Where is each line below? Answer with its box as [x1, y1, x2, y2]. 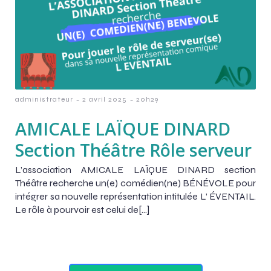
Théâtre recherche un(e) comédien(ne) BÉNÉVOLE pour [15, 177, 256, 189]
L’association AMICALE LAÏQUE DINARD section [15, 163, 256, 175]
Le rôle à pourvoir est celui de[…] [15, 203, 149, 215]
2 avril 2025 [82, 94, 127, 103]
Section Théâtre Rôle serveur [15, 137, 252, 162]
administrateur [15, 94, 73, 103]
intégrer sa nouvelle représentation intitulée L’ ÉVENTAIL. [15, 190, 256, 202]
